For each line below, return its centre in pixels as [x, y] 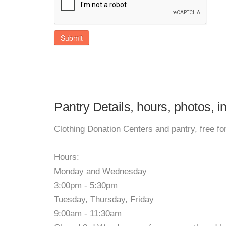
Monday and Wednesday [100, 171]
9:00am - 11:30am [88, 214]
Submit [72, 38]
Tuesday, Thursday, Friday [104, 200]
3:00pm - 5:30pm [86, 185]
